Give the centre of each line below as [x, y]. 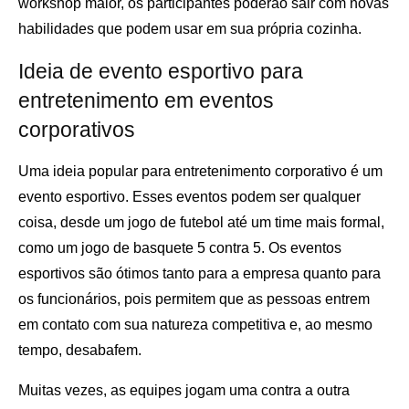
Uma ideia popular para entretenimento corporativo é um [200, 172]
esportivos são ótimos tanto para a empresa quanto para [199, 274]
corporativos [77, 130]
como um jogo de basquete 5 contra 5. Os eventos [180, 248]
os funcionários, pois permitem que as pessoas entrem [194, 299]
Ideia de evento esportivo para [161, 72]
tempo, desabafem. [80, 351]
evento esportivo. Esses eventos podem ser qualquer [189, 197]
